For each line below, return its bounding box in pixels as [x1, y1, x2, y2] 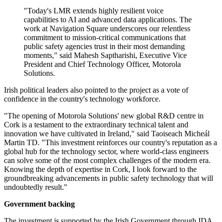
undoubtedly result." [4, 183, 67, 192]
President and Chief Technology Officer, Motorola [24, 60, 181, 69]
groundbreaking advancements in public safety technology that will [4, 174, 213, 183]
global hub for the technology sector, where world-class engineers [4, 147, 209, 156]
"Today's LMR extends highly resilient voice [24, 6, 164, 15]
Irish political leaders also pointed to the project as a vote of [4, 86, 188, 95]
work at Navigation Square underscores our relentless [24, 24, 190, 33]
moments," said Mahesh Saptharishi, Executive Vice [24, 51, 187, 60]
